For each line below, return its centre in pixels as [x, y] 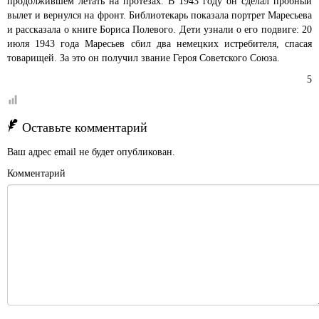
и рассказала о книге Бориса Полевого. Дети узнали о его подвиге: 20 [159, 30]
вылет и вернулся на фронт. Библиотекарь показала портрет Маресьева [159, 15]
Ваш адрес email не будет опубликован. [91, 152]
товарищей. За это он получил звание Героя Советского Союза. [143, 58]
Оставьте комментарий [85, 127]
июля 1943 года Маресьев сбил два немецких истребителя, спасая [159, 44]
